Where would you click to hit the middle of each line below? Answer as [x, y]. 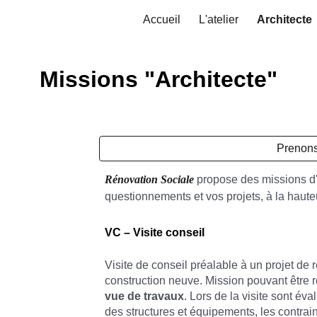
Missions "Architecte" [158, 79]
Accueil [162, 19]
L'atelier [219, 19]
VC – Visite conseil [155, 232]
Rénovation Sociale [151, 179]
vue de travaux [145, 296]
